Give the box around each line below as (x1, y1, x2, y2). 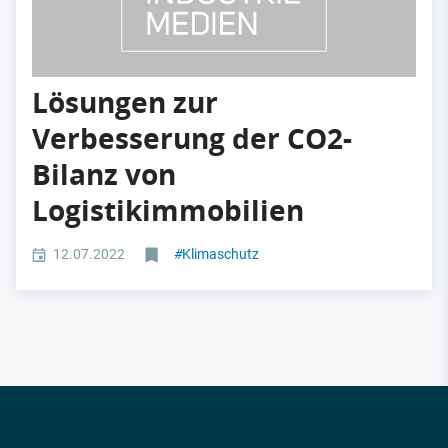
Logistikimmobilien (32, 190, 304, 230)
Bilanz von (32, 154, 176, 194)
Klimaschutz (181, 245, 259, 262)
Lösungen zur (32, 82, 218, 122)
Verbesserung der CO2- (32, 118, 352, 158)
